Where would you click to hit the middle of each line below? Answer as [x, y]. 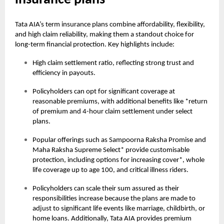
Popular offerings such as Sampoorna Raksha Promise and [119, 140]
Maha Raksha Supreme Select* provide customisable [111, 150]
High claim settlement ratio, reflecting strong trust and [113, 63]
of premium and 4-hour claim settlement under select [112, 112]
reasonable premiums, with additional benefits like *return [120, 102]
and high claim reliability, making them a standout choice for [104, 35]
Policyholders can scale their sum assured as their [106, 189]
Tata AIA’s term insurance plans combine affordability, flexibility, [110, 25]
